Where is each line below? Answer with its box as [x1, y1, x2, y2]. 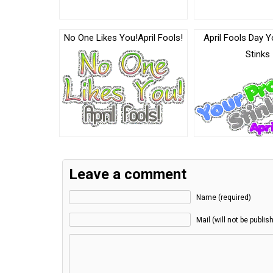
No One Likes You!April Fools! [63, 32, 183, 44]
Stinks [246, 49, 271, 60]
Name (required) [196, 193, 251, 202]
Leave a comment [69, 166, 186, 183]
